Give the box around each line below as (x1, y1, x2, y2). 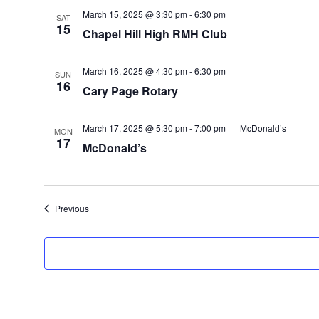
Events (88, 202, 115, 214)
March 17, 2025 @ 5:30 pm (82, 122, 187, 134)
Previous (54, 202, 89, 214)
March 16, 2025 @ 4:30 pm (82, 65, 187, 77)
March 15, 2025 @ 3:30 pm (82, 8, 187, 20)
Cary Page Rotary (82, 83, 178, 99)
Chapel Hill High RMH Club (82, 26, 227, 42)
